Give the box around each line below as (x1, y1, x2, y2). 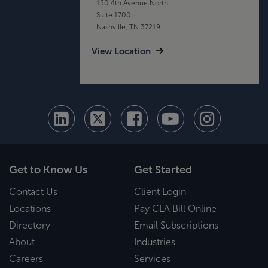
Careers (9, 254, 43, 264)
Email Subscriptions (134, 220, 218, 230)
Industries (134, 237, 175, 247)
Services (134, 254, 170, 264)
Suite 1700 (96, 10, 131, 19)
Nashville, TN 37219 (96, 22, 160, 31)
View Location (92, 45, 151, 56)
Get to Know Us (9, 164, 87, 176)
